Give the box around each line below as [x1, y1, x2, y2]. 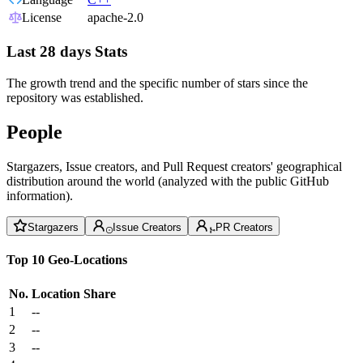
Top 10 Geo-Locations [6, 252, 127, 267]
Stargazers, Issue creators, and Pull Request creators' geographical [6, 159, 342, 173]
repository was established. [6, 90, 143, 105]
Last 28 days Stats [6, 43, 127, 61]
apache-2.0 [88, 11, 143, 25]
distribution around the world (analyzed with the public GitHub [6, 173, 329, 188]
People [6, 121, 62, 143]
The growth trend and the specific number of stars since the [6, 75, 308, 90]
